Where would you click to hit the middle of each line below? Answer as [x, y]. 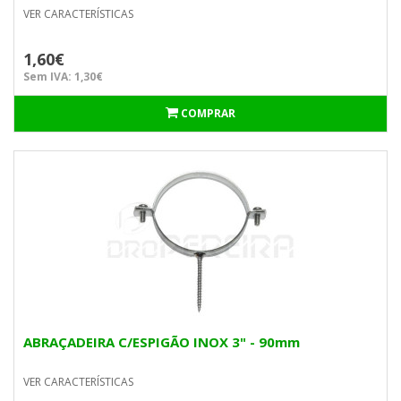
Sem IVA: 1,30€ [63, 77]
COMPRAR [208, 113]
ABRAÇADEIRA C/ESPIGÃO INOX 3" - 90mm [162, 342]
